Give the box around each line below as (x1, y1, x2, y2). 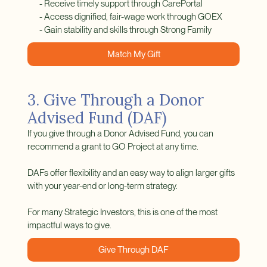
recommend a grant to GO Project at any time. (27, 141, 198, 153)
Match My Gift (107, 49, 160, 60)
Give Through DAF (98, 244, 169, 256)
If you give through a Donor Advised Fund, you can (27, 128, 213, 139)
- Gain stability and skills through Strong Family (39, 24, 212, 36)
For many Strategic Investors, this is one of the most (27, 207, 218, 218)
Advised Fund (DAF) (27, 108, 167, 128)
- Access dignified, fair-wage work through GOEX (39, 11, 222, 23)
